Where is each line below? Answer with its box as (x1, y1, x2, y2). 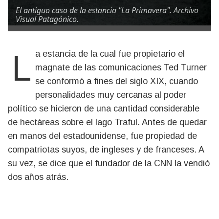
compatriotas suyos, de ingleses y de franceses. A (8, 145, 204, 154)
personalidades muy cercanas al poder (35, 90, 186, 100)
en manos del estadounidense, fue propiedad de (8, 131, 197, 141)
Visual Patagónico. (16, 14, 79, 24)
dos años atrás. (8, 172, 68, 182)
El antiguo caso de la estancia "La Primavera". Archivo (16, 5, 198, 16)
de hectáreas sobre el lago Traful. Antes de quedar (8, 117, 207, 127)
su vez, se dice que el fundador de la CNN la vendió (8, 158, 210, 168)
